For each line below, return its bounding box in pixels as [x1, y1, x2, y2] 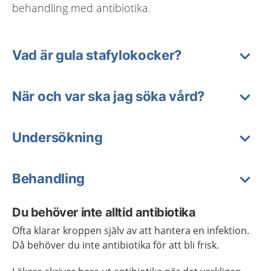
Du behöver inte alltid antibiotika [12, 205, 196, 220]
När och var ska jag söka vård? [12, 88, 204, 104]
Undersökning [12, 129, 103, 145]
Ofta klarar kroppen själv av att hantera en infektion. [12, 224, 249, 237]
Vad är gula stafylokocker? [12, 47, 182, 63]
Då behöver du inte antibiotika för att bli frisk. [12, 238, 219, 252]
